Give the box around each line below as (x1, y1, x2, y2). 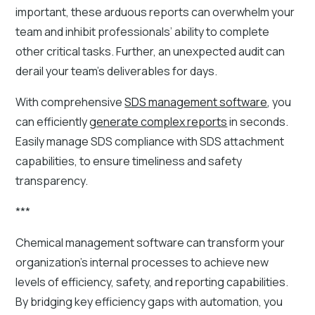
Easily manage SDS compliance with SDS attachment (15, 133, 285, 149)
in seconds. (227, 113, 289, 129)
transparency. (15, 172, 89, 188)
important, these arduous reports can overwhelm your (15, 4, 295, 20)
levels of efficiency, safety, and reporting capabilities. (15, 274, 289, 290)
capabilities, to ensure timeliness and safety (15, 153, 243, 169)
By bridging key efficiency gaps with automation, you (15, 293, 283, 309)
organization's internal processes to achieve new (15, 254, 269, 270)
